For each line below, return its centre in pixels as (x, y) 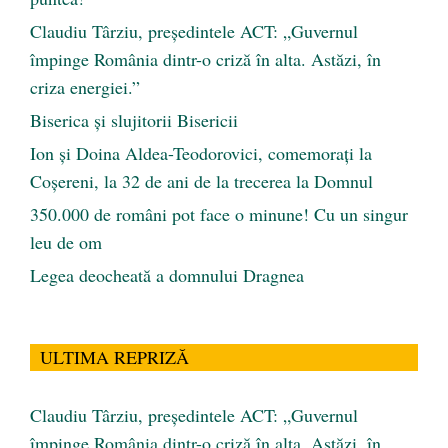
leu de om (66, 241)
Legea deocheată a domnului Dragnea (167, 274)
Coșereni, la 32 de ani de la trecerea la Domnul (201, 180)
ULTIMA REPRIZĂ (114, 356)
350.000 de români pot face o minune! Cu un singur (219, 213)
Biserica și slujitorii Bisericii (134, 119)
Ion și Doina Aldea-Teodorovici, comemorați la (201, 152)
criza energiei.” (85, 86)
